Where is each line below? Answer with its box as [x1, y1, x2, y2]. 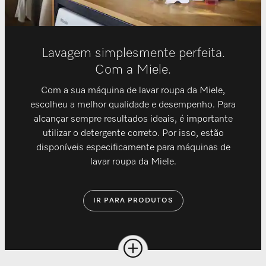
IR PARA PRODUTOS [93, 197, 173, 204]
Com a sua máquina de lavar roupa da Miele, [41, 85, 225, 96]
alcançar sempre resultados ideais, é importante [33, 114, 233, 124]
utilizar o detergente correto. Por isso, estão [42, 128, 224, 138]
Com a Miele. [95, 63, 171, 77]
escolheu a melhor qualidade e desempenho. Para [30, 100, 236, 110]
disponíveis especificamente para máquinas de [36, 142, 230, 153]
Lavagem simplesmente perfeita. [41, 46, 225, 60]
